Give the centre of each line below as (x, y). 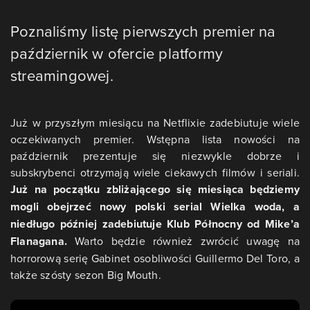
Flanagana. (43, 241)
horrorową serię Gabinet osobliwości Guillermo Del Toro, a (155, 258)
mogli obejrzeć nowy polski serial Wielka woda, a (155, 207)
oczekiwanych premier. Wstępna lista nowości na (155, 139)
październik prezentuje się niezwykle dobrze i (155, 156)
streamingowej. (62, 75)
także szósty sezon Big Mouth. (86, 275)
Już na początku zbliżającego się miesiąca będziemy (155, 189)
